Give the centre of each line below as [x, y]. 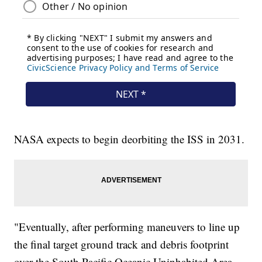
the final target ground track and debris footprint [122, 244]
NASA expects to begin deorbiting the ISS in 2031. [130, 139]
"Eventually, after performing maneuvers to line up [127, 227]
